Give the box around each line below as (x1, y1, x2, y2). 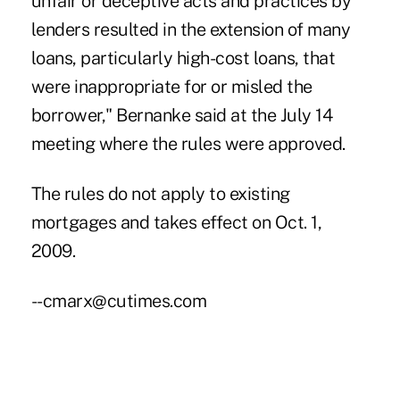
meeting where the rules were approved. (30, 132, 346, 154)
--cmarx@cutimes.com (30, 289, 207, 312)
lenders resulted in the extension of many (30, 18, 351, 40)
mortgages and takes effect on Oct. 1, (30, 211, 322, 233)
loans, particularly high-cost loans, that (30, 46, 336, 69)
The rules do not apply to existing (30, 182, 290, 204)
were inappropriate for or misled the (30, 75, 312, 97)
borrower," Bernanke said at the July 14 (30, 104, 333, 126)
